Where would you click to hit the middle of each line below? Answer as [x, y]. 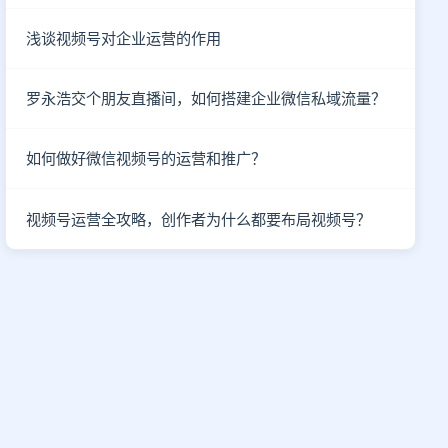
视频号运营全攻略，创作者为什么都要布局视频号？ [199, 219]
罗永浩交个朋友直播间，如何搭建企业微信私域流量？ [206, 98]
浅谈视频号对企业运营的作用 [124, 38]
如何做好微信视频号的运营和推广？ [146, 158]
